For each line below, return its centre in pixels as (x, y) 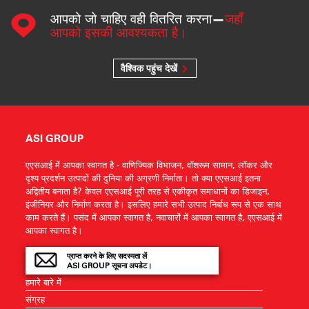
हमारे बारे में (44, 282)
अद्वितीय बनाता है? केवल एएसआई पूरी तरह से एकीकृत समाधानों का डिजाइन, (148, 191)
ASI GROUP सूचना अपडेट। (110, 266)
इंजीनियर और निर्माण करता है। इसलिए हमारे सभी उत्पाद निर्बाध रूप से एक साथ (154, 204)
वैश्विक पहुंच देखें (149, 68)
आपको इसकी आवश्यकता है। (119, 32)
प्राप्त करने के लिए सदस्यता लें (107, 256)
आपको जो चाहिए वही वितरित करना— (138, 18)
